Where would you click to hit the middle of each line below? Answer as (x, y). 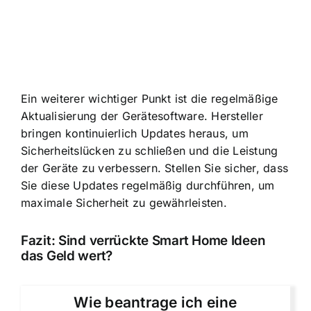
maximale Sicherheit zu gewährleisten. (124, 202)
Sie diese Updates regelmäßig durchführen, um (148, 185)
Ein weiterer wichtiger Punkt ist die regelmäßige (150, 98)
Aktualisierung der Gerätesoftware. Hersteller (142, 116)
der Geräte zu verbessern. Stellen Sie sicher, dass (154, 168)
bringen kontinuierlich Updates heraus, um (135, 133)
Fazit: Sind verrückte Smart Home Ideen (143, 241)
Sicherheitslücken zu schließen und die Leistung (150, 150)
